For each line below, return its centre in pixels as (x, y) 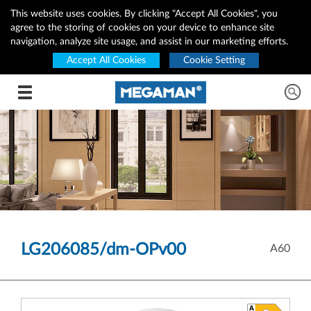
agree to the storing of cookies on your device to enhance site (142, 28)
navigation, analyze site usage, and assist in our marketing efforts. (149, 42)
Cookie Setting (214, 60)
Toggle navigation (61, 92)
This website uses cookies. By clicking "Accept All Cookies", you (144, 14)
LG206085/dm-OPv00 (103, 250)
